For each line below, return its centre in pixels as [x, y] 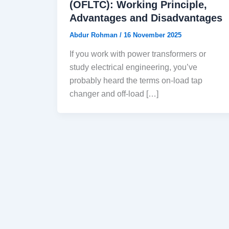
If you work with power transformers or [138, 54]
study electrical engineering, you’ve [133, 67]
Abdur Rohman [95, 35]
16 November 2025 [153, 35]
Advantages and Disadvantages [146, 18]
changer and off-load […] [114, 94]
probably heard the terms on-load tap [136, 81]
